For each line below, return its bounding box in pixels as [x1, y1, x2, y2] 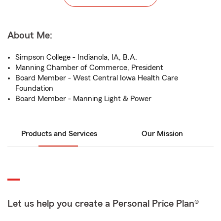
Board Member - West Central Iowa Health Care [15, 74, 178, 82]
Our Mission [141, 130, 183, 138]
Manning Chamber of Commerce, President [15, 64, 163, 72]
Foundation [15, 84, 53, 92]
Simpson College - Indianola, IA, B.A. [15, 53, 137, 61]
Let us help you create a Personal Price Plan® [7, 199, 199, 209]
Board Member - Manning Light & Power [15, 95, 151, 103]
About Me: [7, 31, 52, 40]
